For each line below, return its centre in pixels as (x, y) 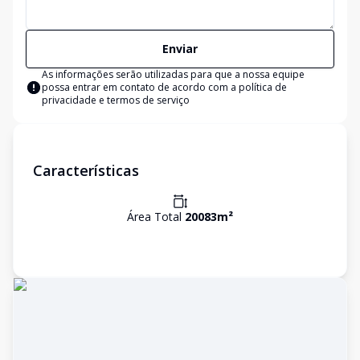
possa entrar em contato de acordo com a (140, 87)
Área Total (156, 217)
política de (263, 87)
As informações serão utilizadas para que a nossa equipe (173, 74)
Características (86, 170)
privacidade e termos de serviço (116, 100)
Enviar (180, 49)
